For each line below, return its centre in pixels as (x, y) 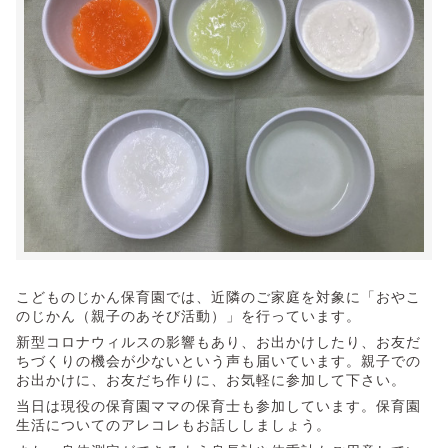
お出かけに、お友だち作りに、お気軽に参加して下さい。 (211, 380)
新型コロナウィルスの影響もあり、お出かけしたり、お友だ (218, 342)
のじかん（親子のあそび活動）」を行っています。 (188, 316)
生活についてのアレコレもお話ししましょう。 (173, 425)
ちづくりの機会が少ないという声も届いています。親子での (218, 361)
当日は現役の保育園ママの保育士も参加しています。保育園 (218, 406)
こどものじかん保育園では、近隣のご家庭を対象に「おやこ (218, 297)
